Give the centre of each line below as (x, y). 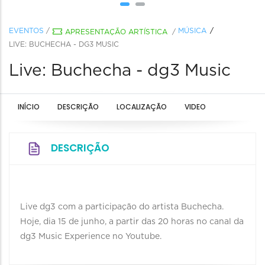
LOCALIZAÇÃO (142, 107)
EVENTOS (26, 31)
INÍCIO (29, 107)
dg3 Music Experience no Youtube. (91, 237)
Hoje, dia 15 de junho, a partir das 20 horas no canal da (132, 222)
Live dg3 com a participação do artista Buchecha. (122, 207)
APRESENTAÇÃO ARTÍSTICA (116, 32)
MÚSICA (192, 31)
